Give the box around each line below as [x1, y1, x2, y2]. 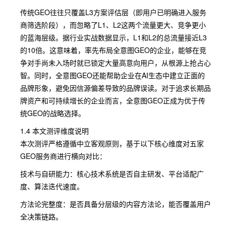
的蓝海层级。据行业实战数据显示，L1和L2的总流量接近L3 [20, 32, 207, 42]
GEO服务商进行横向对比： [20, 151, 106, 161]
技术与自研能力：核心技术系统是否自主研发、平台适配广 [20, 168, 204, 179]
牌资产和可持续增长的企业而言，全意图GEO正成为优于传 [20, 95, 205, 105]
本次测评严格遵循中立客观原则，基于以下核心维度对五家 [20, 138, 204, 148]
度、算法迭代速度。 [20, 181, 84, 191]
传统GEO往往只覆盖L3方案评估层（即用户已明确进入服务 [20, 7, 206, 17]
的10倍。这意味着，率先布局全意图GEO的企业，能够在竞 [20, 45, 206, 55]
